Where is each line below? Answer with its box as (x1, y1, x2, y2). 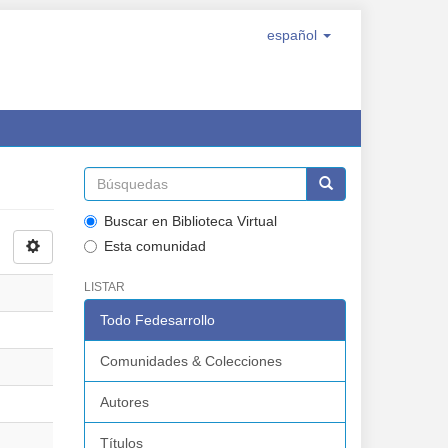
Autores (99, 394, 149, 410)
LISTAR (83, 280, 125, 294)
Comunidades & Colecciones (99, 353, 282, 369)
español (267, 27, 321, 43)
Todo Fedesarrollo (99, 312, 215, 328)
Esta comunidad (103, 238, 206, 254)
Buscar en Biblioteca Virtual (103, 213, 277, 229)
